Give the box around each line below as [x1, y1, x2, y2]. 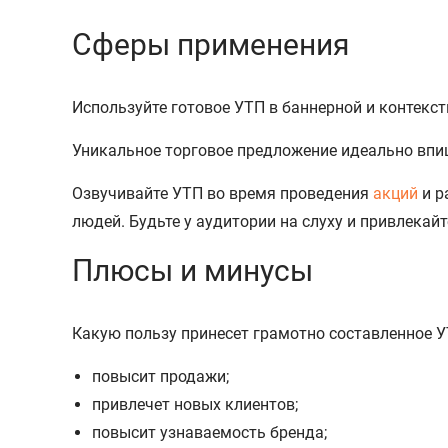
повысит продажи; [92, 366, 229, 386]
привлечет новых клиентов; [92, 394, 298, 414]
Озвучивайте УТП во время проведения [72, 183, 373, 203]
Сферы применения [72, 26, 349, 62]
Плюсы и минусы [72, 252, 313, 288]
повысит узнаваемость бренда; [92, 422, 327, 442]
